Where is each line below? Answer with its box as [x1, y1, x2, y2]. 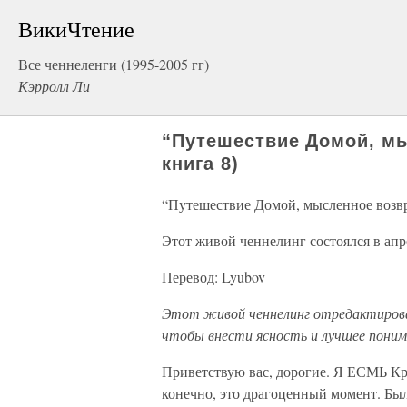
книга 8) [162, 154, 239, 174]
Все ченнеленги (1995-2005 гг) [18, 55, 209, 74]
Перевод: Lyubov [162, 267, 265, 286]
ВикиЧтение [18, 15, 134, 44]
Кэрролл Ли [18, 76, 90, 95]
